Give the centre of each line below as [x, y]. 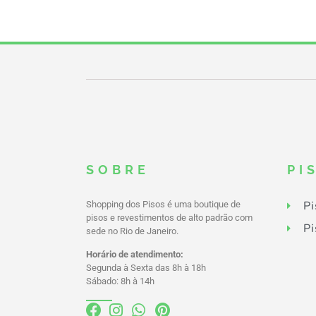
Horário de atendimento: [135, 255]
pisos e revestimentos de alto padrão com [169, 217]
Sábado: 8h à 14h [120, 281]
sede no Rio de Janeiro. [132, 231]
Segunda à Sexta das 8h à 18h [146, 268]
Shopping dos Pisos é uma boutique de [163, 204]
